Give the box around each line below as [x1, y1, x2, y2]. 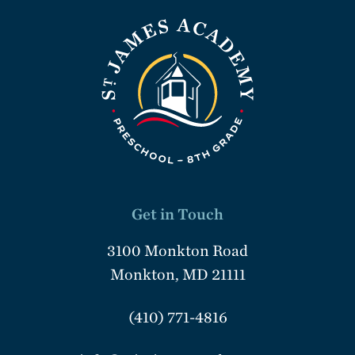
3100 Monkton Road [107, 240, 248, 260]
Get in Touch [132, 204, 223, 223]
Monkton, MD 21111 [109, 264, 246, 284]
